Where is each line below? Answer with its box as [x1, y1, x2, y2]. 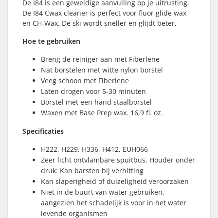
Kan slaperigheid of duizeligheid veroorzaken [41, 176, 189, 186]
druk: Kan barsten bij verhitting [41, 165, 144, 175]
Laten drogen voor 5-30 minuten [41, 86, 146, 96]
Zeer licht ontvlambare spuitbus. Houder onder [41, 155, 195, 164]
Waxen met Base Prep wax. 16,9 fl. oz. [41, 108, 163, 117]
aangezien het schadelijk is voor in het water [41, 198, 186, 207]
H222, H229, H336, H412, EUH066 [41, 144, 148, 154]
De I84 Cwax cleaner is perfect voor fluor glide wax [22, 8, 186, 18]
